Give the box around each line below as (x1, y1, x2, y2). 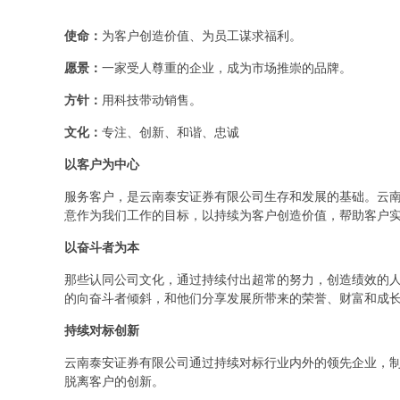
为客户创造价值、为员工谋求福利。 (102, 29, 302, 43)
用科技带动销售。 (102, 94, 202, 107)
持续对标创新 (64, 324, 139, 337)
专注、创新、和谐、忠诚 (102, 126, 239, 139)
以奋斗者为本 (64, 241, 139, 254)
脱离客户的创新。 (64, 375, 164, 388)
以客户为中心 (64, 158, 139, 171)
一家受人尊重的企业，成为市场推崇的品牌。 (102, 62, 352, 75)
